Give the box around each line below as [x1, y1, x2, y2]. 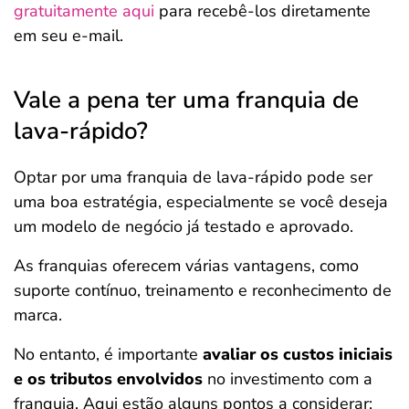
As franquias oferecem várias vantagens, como [14, 255, 359, 277]
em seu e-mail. [14, 25, 123, 47]
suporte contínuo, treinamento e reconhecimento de [14, 279, 392, 301]
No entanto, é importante [14, 343, 203, 365]
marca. [14, 304, 62, 326]
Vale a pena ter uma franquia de [14, 84, 359, 116]
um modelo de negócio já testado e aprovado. [14, 215, 353, 237]
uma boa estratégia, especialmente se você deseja [14, 191, 388, 213]
